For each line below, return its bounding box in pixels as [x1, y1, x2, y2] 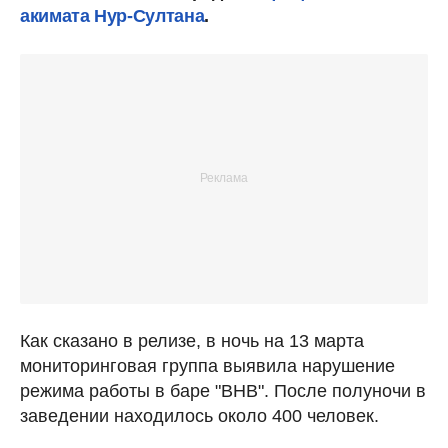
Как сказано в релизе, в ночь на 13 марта [20, 330, 364, 351]
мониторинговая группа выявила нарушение [20, 355, 395, 376]
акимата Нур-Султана [20, 5, 205, 26]
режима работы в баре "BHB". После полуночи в [20, 380, 426, 401]
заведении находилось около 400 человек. [20, 405, 379, 426]
